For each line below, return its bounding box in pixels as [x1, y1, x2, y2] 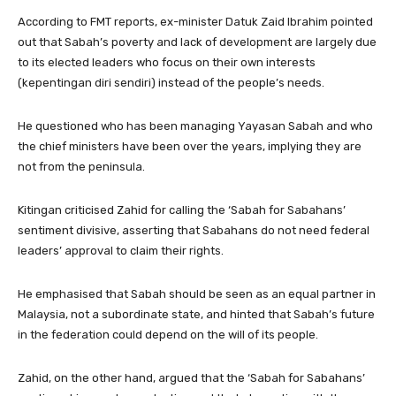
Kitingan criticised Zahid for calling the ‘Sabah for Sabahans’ [18, 203, 346, 217]
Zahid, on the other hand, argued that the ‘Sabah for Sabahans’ [18, 371, 365, 385]
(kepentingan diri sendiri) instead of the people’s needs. [18, 76, 324, 90]
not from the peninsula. [18, 160, 145, 174]
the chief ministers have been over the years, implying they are [18, 140, 362, 154]
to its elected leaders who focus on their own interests [18, 56, 316, 70]
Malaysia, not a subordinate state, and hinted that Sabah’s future [18, 308, 375, 322]
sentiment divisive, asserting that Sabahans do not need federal [18, 224, 369, 238]
